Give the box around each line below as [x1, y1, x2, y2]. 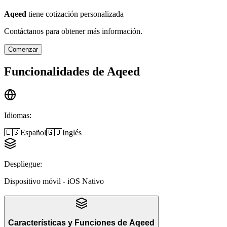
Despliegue [4, 159, 40, 168]
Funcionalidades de [4, 64, 104, 78]
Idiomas [4, 110, 29, 120]
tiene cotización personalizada [28, 10, 124, 19]
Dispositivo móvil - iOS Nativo [4, 176, 104, 185]
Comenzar [8, 46, 38, 54]
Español [20, 128, 46, 137]
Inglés [62, 128, 82, 137]
